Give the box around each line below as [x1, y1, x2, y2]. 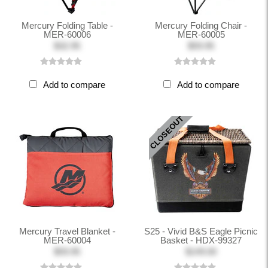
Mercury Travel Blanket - [19, 226, 115, 236]
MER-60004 [43, 235, 91, 245]
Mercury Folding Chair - [155, 20, 247, 31]
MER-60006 [43, 29, 91, 39]
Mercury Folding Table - [21, 20, 113, 31]
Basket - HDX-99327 [160, 235, 242, 245]
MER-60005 [177, 29, 225, 39]
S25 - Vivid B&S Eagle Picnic [144, 226, 258, 236]
